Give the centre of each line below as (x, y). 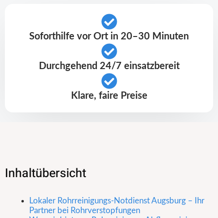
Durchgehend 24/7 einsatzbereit (109, 66)
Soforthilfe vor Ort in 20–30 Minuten (109, 37)
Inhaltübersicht (45, 174)
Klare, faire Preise (109, 96)
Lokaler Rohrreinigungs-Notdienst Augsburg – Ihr (117, 201)
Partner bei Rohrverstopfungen (85, 211)
